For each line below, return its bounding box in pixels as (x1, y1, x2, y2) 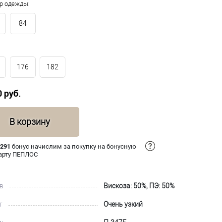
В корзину (9, 116, 50, 127)
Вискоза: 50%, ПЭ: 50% (104, 181, 174, 190)
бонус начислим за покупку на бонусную (10, 142, 136, 150)
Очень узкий (104, 200, 143, 208)
